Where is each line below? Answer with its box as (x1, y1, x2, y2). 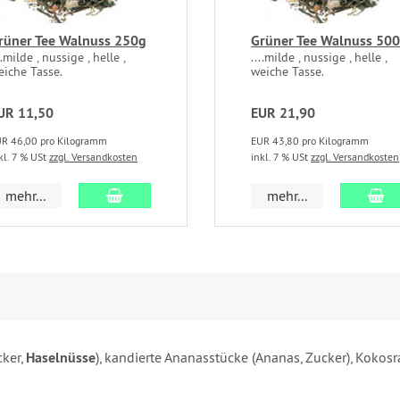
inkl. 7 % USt (251, 150, 311, 164)
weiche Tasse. (251, 63, 324, 80)
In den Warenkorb (121, 186, 230, 204)
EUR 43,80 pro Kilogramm (251, 134, 369, 148)
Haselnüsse (26, 348, 96, 368)
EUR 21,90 (251, 104, 315, 123)
